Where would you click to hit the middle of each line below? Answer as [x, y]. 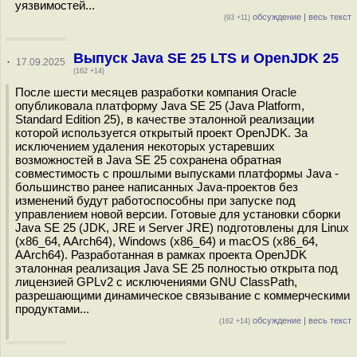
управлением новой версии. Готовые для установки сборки [178, 214]
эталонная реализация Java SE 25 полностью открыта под [177, 268]
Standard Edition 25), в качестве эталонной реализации [165, 119]
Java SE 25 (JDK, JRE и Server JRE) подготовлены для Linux [182, 228]
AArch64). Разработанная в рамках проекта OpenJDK [161, 255]
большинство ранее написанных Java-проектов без [157, 187]
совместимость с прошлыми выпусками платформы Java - [177, 173]
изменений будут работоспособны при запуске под [155, 200]
